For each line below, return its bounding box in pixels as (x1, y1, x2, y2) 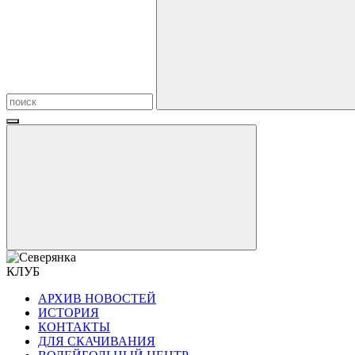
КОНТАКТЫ (38, 320, 110, 334)
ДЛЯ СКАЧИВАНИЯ (38, 334, 155, 348)
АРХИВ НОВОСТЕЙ (38, 292, 156, 305)
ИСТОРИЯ (38, 306, 99, 319)
